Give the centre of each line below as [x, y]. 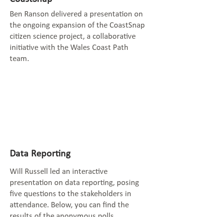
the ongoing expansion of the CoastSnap [77, 25]
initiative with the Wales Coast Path [69, 48]
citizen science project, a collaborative [73, 37]
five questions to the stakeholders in [70, 194]
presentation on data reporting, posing [74, 183]
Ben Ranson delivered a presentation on [76, 14]
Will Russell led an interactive [59, 172]
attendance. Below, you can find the [69, 205]
